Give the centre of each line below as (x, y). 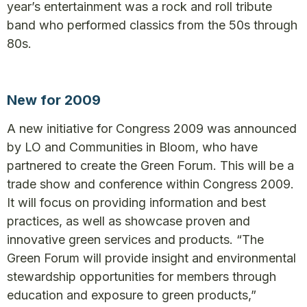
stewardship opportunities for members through (142, 277)
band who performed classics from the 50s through (152, 25)
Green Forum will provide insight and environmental (151, 258)
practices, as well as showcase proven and (128, 221)
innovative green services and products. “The (135, 240)
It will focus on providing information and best (136, 202)
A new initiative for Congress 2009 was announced (152, 128)
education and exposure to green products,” (132, 295)
